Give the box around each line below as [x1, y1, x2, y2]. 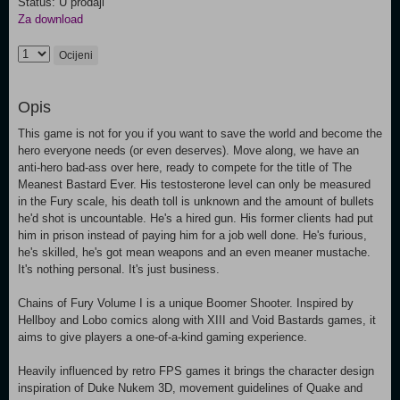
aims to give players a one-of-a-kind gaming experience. [18, 330, 307, 344]
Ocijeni [59, 49, 93, 62]
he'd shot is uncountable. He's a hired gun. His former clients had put [18, 212, 373, 225]
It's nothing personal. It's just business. [18, 262, 220, 276]
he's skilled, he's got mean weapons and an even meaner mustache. [18, 246, 371, 259]
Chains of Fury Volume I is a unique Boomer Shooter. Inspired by [18, 296, 354, 310]
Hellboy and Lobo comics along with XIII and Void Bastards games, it [18, 313, 376, 327]
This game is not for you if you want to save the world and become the [18, 127, 382, 140]
